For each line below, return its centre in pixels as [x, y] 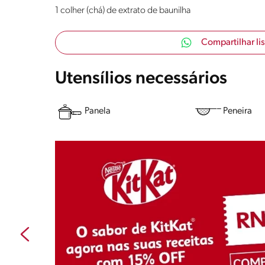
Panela [98, 112]
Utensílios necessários [141, 79]
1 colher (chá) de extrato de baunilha [123, 10]
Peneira [238, 112]
